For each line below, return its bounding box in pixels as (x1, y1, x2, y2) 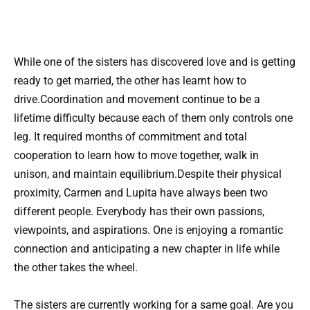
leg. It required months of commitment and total (14, 130, 247, 143)
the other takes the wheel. (14, 261, 138, 274)
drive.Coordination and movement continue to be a (14, 93, 260, 106)
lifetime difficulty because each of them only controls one (14, 111, 293, 125)
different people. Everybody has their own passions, (14, 205, 264, 218)
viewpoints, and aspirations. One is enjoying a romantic (14, 224, 283, 237)
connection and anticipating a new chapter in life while (14, 242, 280, 255)
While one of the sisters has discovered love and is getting (14, 55, 295, 69)
